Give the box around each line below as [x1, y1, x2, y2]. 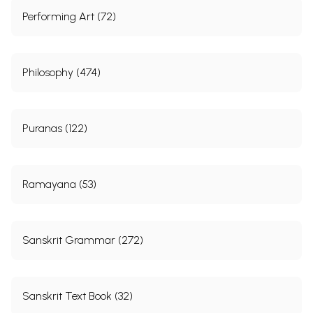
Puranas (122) [22, 121, 87, 135]
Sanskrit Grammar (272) [22, 233, 143, 247]
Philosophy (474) [22, 65, 101, 79]
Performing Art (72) [22, 9, 116, 23]
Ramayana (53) [22, 177, 96, 191]
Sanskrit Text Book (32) [22, 289, 133, 303]
